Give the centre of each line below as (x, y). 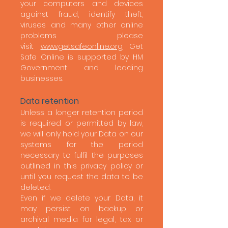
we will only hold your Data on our (82, 134)
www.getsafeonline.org (81, 46)
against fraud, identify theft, (82, 14)
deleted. (36, 187)
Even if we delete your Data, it (82, 198)
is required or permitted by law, (82, 123)
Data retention (51, 101)
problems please (82, 36)
